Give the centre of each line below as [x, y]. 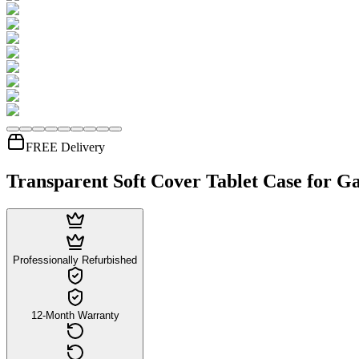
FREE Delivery [65, 147]
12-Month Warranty [75, 315]
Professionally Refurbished [75, 260]
